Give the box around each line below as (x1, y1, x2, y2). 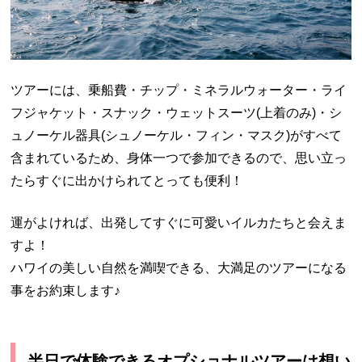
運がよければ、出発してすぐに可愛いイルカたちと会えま (11, 215, 347, 229)
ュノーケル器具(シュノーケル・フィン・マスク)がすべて (11, 128, 343, 142)
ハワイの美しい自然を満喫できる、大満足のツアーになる (11, 260, 347, 275)
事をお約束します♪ (11, 283, 121, 297)
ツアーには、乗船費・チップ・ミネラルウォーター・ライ (11, 82, 347, 97)
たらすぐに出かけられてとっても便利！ (11, 173, 244, 187)
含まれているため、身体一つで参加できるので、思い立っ (11, 150, 347, 165)
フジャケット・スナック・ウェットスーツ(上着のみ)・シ (11, 105, 343, 120)
